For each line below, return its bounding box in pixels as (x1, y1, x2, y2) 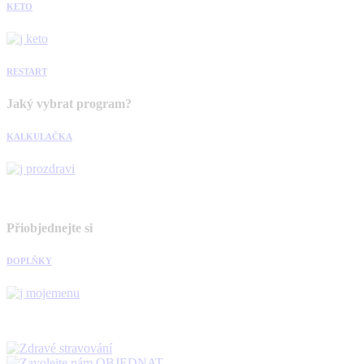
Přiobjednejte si (6, 220, 93, 235)
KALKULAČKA (6, 131, 72, 141)
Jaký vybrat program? (6, 96, 132, 110)
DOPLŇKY (6, 255, 52, 266)
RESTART (6, 66, 47, 76)
